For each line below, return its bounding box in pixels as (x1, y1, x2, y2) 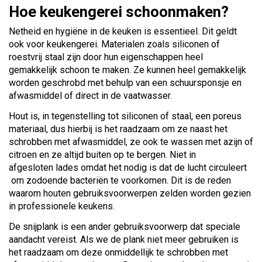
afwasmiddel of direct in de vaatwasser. (9, 89, 172, 101)
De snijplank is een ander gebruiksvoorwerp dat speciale (9, 220, 240, 232)
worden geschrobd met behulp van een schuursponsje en (9, 77, 242, 88)
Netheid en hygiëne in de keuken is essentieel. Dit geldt (9, 25, 237, 37)
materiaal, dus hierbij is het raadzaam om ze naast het (9, 123, 227, 135)
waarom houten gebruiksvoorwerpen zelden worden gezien (9, 187, 251, 199)
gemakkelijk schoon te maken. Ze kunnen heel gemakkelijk (9, 64, 246, 75)
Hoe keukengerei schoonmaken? (9, 2, 229, 20)
